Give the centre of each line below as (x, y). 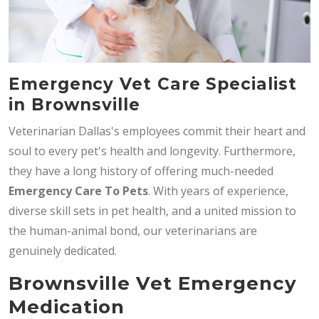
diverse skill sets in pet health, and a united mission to (152, 210)
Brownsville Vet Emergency (153, 283)
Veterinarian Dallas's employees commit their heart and (157, 131)
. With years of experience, (218, 190)
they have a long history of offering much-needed (141, 171)
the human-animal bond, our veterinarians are (133, 230)
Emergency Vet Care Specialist (153, 84)
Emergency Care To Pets (78, 190)
